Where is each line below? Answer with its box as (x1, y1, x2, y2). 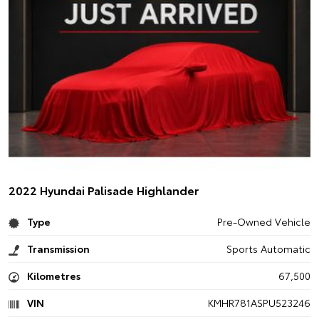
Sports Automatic (226, 241, 310, 256)
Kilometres (25, 268, 80, 283)
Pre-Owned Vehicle (216, 214, 310, 229)
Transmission (25, 241, 90, 256)
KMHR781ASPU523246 (207, 296, 310, 310)
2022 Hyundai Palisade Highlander (9, 182, 199, 198)
